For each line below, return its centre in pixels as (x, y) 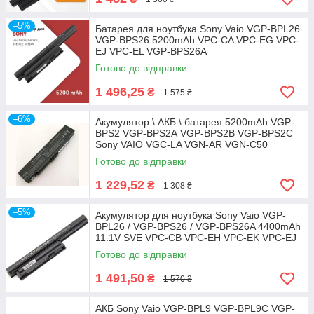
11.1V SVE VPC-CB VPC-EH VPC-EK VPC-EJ (196, 238)
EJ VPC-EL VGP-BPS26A (151, 51)
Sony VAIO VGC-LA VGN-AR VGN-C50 (182, 144)
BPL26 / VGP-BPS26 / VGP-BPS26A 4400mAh (198, 226)
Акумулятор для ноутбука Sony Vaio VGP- (191, 215)
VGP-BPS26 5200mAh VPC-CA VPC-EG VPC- (197, 40)
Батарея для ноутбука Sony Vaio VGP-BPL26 (198, 29)
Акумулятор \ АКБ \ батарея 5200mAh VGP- (195, 122)
